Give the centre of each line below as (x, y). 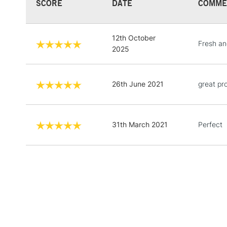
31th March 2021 (140, 124)
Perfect (210, 124)
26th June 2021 (138, 84)
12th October (134, 37)
